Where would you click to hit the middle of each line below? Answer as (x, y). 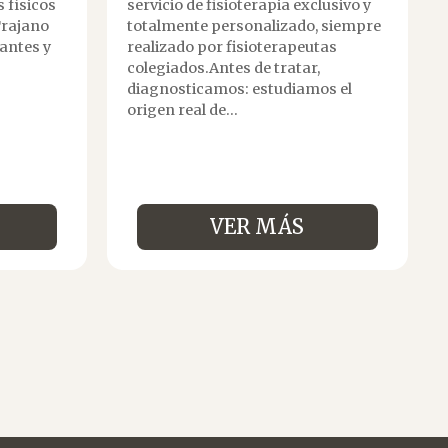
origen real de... (182, 109)
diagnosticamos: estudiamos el (239, 88)
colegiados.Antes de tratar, (223, 67)
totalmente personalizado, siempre (253, 25)
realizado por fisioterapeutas (231, 46)
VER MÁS (257, 226)
